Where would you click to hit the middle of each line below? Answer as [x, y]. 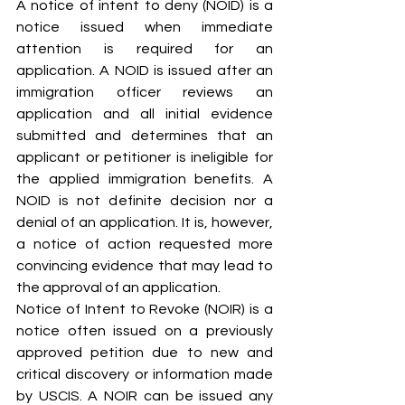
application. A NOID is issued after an [145, 71]
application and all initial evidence [145, 114]
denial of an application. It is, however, [145, 223]
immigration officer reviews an [145, 93]
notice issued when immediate [145, 28]
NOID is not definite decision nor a [145, 201]
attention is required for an [145, 49]
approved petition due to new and [145, 353]
